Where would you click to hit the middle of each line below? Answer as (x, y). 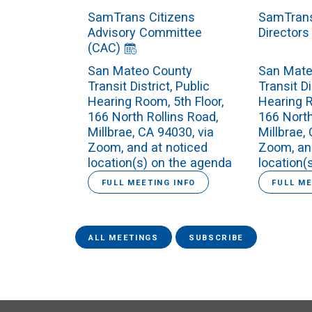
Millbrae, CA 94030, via (151, 132)
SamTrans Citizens (142, 17)
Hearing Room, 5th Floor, (156, 102)
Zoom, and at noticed (148, 148)
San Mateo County (140, 71)
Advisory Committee (145, 33)
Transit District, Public (149, 86)
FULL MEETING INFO (149, 183)
